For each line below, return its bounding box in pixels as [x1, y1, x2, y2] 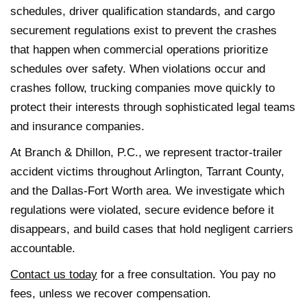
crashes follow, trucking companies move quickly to [10, 81, 275, 95]
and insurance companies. [10, 119, 145, 133]
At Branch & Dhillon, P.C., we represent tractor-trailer [10, 145, 282, 159]
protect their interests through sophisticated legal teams [10, 100, 295, 114]
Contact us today [10, 267, 97, 281]
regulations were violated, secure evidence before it [10, 203, 274, 217]
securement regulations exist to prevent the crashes [10, 23, 277, 37]
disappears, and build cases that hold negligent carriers [10, 222, 293, 236]
